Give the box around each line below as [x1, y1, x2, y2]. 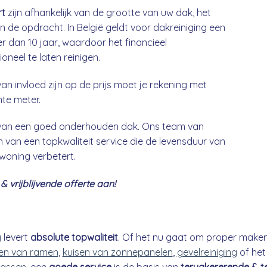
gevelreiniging [176, 246, 237, 259]
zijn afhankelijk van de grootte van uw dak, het [5, 6, 211, 18]
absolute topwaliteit [30, 231, 118, 244]
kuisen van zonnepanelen [62, 246, 173, 259]
